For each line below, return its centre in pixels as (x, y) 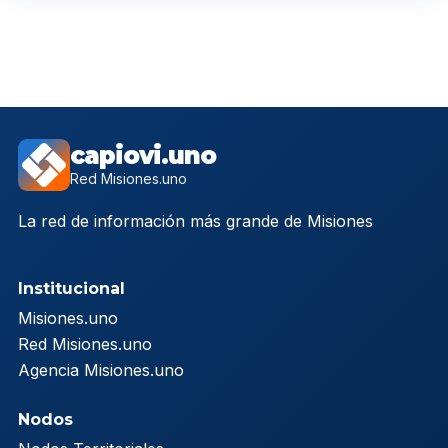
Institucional (71, 289)
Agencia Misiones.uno (101, 370)
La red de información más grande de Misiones (195, 221)
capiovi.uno (143, 156)
